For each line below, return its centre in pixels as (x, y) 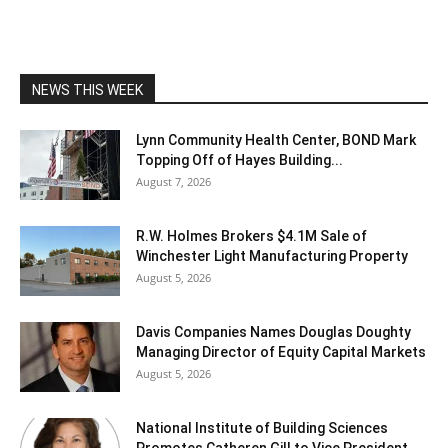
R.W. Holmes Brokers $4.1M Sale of (251, 235)
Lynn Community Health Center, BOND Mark (276, 139)
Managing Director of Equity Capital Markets (281, 351)
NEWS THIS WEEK (87, 89)
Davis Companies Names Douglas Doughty (273, 331)
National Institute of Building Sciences (262, 427)
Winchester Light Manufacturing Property (272, 255)
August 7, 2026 (173, 181)
